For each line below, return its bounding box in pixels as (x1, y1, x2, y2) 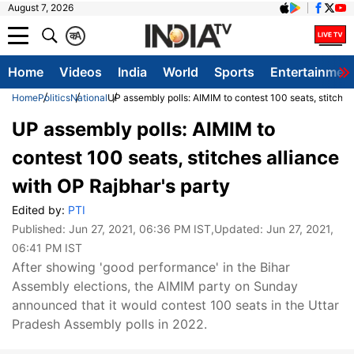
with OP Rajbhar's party (12, 175, 230, 198)
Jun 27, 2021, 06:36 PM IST (69, 222, 211, 235)
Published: (12, 222, 69, 235)
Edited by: (12, 203, 68, 217)
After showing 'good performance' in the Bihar (12, 259, 290, 275)
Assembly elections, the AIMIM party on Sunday (12, 278, 298, 294)
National (70, 92, 107, 104)
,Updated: (211, 222, 266, 235)
